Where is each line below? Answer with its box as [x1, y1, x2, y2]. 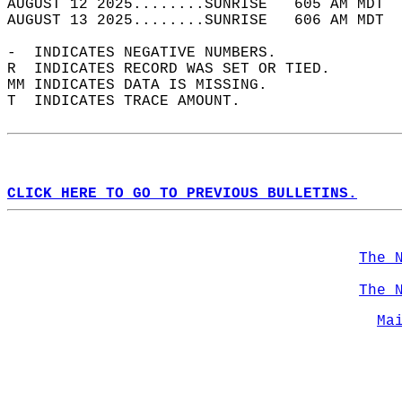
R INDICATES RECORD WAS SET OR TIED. [7, 61, 348, 77]
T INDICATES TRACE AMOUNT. [7, 93, 258, 109]
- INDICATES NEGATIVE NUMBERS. [7, 45, 294, 61]
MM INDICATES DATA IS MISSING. [7, 77, 285, 93]
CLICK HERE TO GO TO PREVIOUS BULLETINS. [7, 186, 357, 202]
